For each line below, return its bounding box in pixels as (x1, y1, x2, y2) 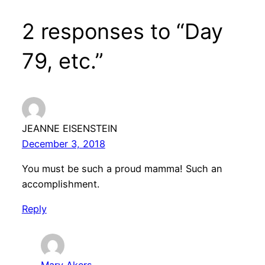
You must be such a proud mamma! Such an (21, 162, 222, 174)
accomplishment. (21, 177, 99, 190)
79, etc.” (21, 47, 104, 74)
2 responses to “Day (21, 18, 223, 44)
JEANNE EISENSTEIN (21, 122, 117, 134)
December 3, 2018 (21, 137, 105, 150)
